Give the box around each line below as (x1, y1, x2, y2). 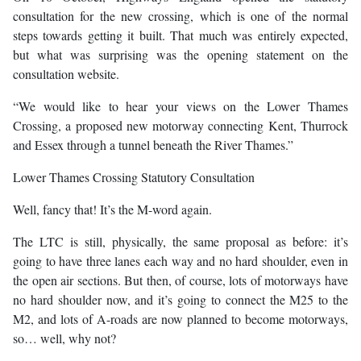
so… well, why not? (13, 329, 116, 346)
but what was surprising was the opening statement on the (13, 45, 348, 63)
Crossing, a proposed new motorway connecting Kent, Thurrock (13, 116, 348, 134)
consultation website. (13, 64, 119, 82)
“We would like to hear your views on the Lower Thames (13, 97, 348, 114)
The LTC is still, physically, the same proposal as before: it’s (13, 232, 348, 250)
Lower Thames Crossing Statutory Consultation (13, 168, 255, 185)
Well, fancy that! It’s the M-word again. (13, 200, 212, 218)
